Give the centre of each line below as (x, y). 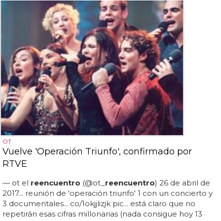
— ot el (17, 183)
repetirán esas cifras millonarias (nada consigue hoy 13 (102, 214)
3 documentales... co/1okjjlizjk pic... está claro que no (99, 203)
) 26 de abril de (183, 183)
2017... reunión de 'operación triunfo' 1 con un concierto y (108, 193)
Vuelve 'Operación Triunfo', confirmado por (97, 151)
